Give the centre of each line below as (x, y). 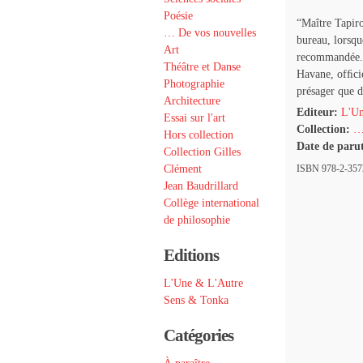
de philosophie (197, 220)
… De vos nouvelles (210, 33)
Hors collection (199, 135)
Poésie (178, 16)
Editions (191, 255)
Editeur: (317, 112)
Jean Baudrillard (201, 186)
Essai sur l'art (194, 118)
